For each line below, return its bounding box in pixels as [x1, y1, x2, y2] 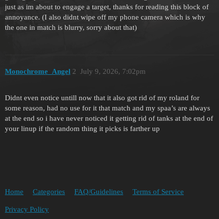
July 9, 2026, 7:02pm [80, 67, 146, 75]
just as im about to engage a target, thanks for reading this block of [5, 3, 209, 11]
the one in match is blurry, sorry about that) [5, 23, 137, 32]
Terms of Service [132, 187, 184, 196]
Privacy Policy [5, 205, 49, 213]
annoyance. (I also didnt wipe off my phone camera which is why [5, 13, 205, 22]
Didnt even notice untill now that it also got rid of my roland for [5, 94, 199, 102]
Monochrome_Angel [5, 67, 70, 75]
